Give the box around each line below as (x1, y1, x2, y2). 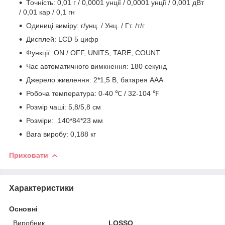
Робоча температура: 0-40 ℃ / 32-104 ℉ (26, 89, 159, 97)
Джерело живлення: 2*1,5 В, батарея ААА (26, 75, 163, 84)
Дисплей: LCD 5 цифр (26, 35, 98, 43)
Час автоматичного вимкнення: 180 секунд (26, 62, 167, 70)
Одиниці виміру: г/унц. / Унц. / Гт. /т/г (26, 21, 145, 30)
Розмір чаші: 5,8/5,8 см (26, 102, 101, 111)
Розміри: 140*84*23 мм (26, 116, 103, 125)
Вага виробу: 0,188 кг (26, 130, 96, 138)
